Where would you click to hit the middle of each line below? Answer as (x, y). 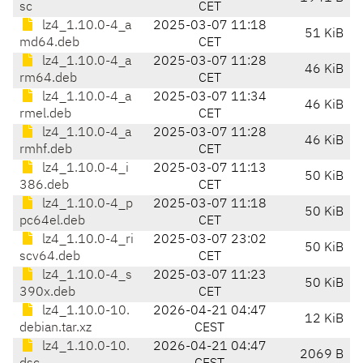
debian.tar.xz (56, 329)
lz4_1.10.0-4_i (84, 169)
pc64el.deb (52, 222)
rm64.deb (48, 79)
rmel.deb (45, 115)
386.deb (44, 186)
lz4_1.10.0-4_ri (86, 240)
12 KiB (324, 320)
